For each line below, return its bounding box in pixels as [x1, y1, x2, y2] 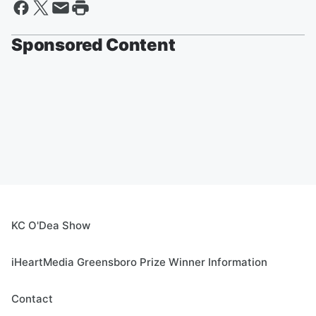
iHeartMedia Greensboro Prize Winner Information [11, 255, 267, 269]
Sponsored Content [11, 35, 176, 55]
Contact [11, 292, 53, 305]
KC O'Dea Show [11, 219, 90, 232]
